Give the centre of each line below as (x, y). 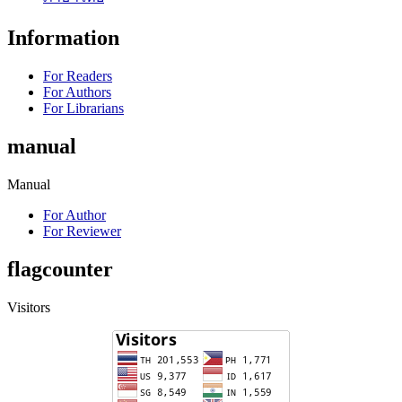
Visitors (29, 307)
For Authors (77, 92)
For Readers (78, 75)
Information (63, 37)
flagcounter (60, 269)
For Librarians (83, 108)
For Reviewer (82, 231)
